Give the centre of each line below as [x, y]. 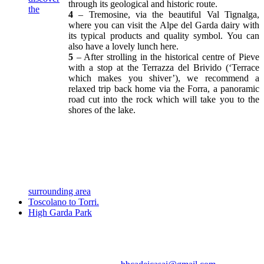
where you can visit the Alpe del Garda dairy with [164, 25]
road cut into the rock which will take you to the [164, 100]
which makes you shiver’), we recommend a [164, 78]
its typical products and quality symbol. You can [164, 36]
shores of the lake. [102, 110]
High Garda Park [60, 213]
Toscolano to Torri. [64, 202]
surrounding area [60, 192]
